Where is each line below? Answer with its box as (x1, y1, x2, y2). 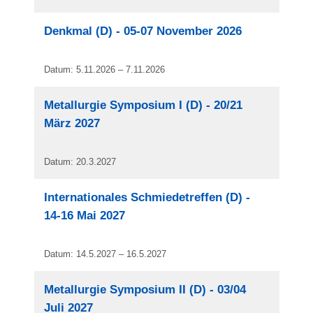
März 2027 (44, 117, 101, 130)
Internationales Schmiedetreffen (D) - (44, 191, 251, 204)
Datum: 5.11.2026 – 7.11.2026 (44, 65, 166, 75)
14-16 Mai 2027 (44, 209, 126, 222)
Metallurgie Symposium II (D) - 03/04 (44, 283, 247, 296)
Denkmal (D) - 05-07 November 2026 (44, 24, 242, 38)
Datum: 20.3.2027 (44, 157, 117, 167)
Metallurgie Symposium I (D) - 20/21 (44, 99, 243, 112)
